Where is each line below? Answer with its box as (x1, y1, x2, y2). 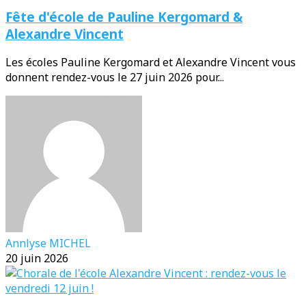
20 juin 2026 (5, 251, 68, 266)
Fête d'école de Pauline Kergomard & (5, 8, 242, 25)
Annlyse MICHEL (5, 236, 91, 251)
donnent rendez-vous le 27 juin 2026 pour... (5, 70, 224, 85)
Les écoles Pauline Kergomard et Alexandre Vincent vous (5, 55, 296, 70)
